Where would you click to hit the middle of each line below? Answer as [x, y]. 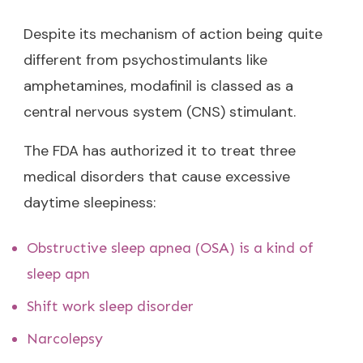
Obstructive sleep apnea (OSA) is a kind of [170, 248]
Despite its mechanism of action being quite [173, 34]
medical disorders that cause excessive [157, 176]
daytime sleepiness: [90, 202]
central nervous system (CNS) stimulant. [160, 111]
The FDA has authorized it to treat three [160, 150]
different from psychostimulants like [145, 60]
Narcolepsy [65, 338]
